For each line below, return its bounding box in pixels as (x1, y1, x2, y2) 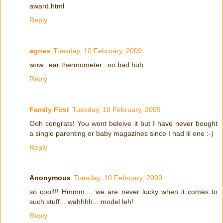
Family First (29, 105, 69, 113)
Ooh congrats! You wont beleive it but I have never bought (29, 119, 218, 127)
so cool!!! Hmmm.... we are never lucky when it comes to (29, 188, 218, 196)
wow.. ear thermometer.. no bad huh (29, 60, 143, 69)
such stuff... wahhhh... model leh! (29, 198, 133, 206)
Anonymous (29, 174, 71, 182)
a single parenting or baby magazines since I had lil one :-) (29, 129, 214, 137)
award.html (29, 1, 64, 10)
